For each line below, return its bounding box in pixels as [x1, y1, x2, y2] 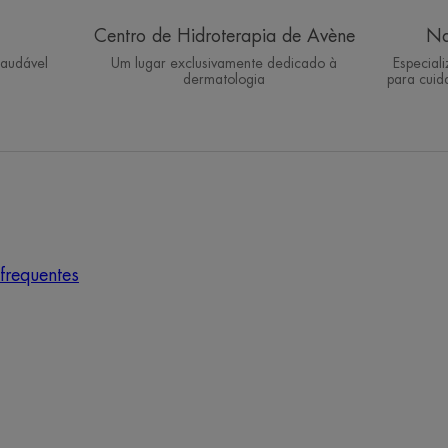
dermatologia [183, 72, 265, 87]
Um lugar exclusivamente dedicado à [111, 56, 337, 71]
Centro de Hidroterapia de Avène [93, 27, 355, 46]
